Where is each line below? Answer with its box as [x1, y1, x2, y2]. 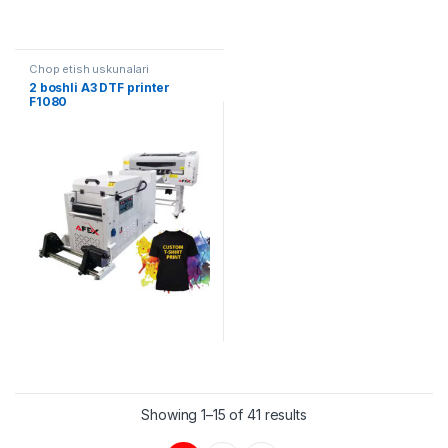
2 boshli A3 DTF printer [29, 79, 170, 95]
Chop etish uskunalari [29, 61, 150, 76]
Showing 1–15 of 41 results [141, 406, 307, 424]
